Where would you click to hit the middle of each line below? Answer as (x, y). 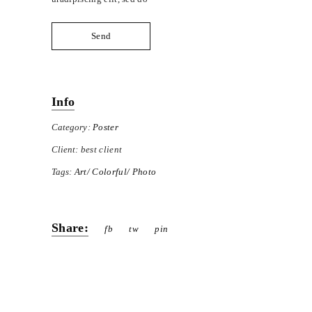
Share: (70, 227)
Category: (71, 127)
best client (101, 149)
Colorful (109, 171)
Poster (105, 127)
